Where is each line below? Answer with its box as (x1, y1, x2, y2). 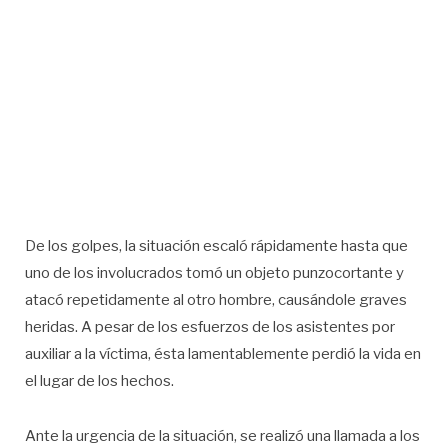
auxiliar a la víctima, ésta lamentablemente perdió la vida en (25, 345, 421, 364)
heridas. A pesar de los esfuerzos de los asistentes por (25, 318, 395, 337)
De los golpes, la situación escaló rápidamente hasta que (25, 237, 408, 256)
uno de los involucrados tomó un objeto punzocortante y (25, 264, 404, 283)
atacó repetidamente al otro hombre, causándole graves (25, 291, 407, 310)
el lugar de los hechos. (25, 372, 174, 391)
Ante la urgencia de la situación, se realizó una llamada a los (25, 426, 420, 445)
